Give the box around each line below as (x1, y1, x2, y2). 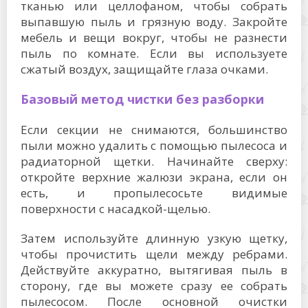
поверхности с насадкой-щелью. (21, 201, 210, 217)
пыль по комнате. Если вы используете (21, 45, 287, 61)
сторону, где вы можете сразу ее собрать (21, 278, 287, 294)
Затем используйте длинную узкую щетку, (21, 230, 287, 246)
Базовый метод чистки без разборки (21, 91, 264, 107)
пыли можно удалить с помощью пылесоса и (21, 137, 287, 153)
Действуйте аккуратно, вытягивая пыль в (21, 262, 287, 278)
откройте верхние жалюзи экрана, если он (21, 169, 287, 185)
